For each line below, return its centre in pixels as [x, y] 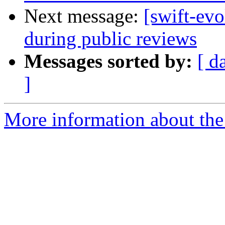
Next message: [84, 16]
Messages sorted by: [108, 61]
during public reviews [110, 39]
